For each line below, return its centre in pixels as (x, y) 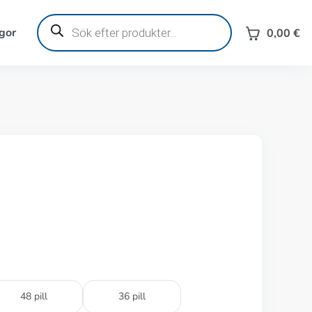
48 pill (34, 296)
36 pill (132, 296)
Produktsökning (75, 19)
